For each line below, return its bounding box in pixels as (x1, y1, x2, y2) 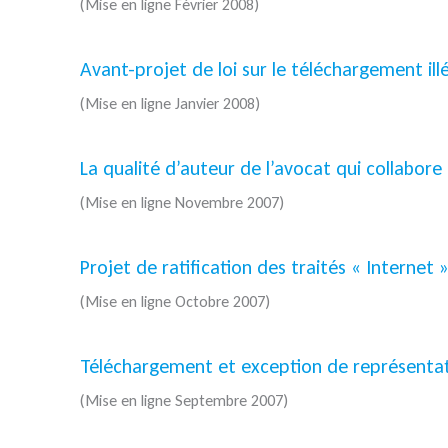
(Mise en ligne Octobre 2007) (80, 292, 270, 312)
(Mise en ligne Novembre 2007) (80, 193, 284, 213)
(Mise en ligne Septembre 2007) (80, 391, 288, 411)
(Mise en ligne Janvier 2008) (80, 94, 260, 114)
